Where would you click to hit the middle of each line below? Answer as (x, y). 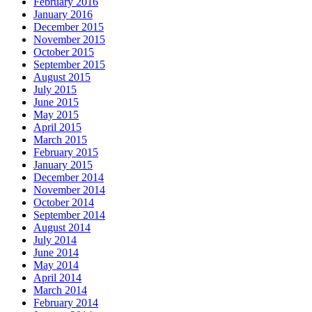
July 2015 (55, 89)
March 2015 (60, 139)
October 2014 (64, 202)
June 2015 (56, 102)
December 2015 (69, 26)
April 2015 (57, 127)
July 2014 (55, 240)
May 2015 (56, 114)
